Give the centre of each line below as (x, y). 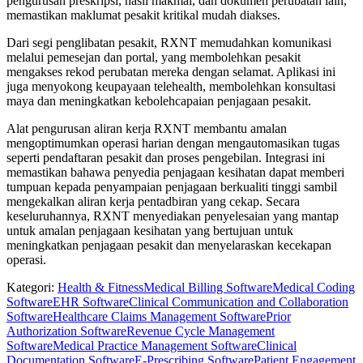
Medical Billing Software (208, 287)
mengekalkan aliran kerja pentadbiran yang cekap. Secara (153, 201)
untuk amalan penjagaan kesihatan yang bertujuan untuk (150, 230)
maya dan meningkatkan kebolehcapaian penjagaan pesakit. (159, 100)
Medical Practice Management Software (155, 345)
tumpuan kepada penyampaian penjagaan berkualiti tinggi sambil (172, 186)
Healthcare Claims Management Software (159, 316)
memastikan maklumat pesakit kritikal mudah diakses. (143, 15)
